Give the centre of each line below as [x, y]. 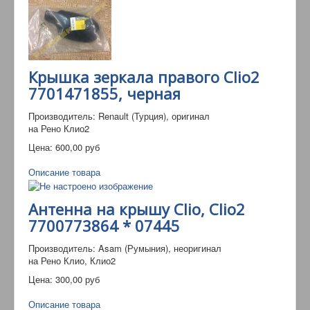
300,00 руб [77, 279]
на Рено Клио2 [59, 128]
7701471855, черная [104, 93]
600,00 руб [77, 147]
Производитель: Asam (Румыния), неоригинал [125, 248]
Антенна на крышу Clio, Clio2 [137, 209]
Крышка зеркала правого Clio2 [144, 76]
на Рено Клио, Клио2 [72, 260]
